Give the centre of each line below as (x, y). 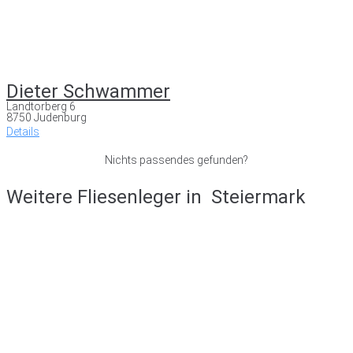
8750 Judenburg (46, 117)
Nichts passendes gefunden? (176, 160)
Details (23, 131)
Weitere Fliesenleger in (106, 197)
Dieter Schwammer (88, 91)
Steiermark (258, 197)
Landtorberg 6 (41, 106)
